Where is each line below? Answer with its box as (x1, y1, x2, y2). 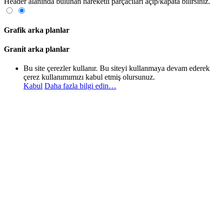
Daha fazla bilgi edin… (44, 82, 116, 90)
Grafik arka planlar (4, 25, 69, 34)
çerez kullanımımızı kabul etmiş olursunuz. (23, 73, 155, 82)
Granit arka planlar (4, 45, 69, 54)
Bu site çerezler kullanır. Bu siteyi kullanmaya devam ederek (23, 64, 210, 73)
